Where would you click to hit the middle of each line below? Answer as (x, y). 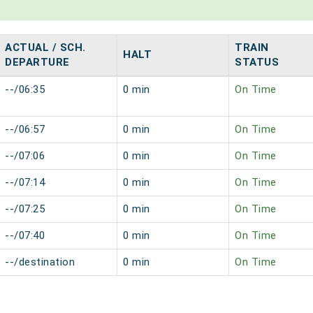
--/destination (40, 262)
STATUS (257, 62)
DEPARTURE (37, 62)
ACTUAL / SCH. (45, 48)
